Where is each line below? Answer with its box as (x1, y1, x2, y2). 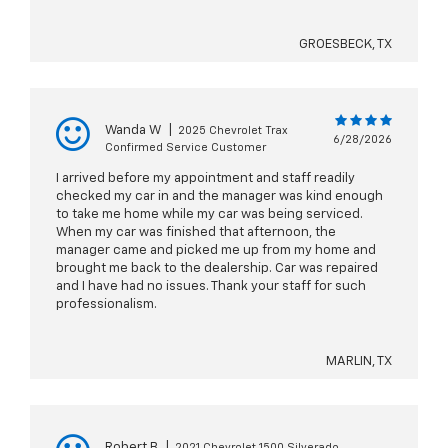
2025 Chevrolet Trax (178, 125, 288, 137)
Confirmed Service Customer (105, 142, 266, 154)
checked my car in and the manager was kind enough (56, 190, 383, 204)
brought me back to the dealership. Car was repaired (56, 262, 378, 276)
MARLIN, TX (326, 355, 392, 369)
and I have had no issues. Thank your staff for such (56, 280, 366, 294)
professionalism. (56, 298, 157, 312)
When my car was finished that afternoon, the (56, 226, 336, 240)
